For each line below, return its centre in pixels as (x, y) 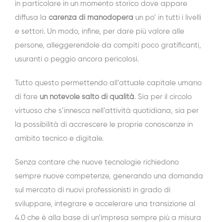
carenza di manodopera (91, 18)
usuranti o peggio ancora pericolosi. (77, 59)
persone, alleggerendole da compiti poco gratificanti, (108, 46)
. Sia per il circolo (163, 97)
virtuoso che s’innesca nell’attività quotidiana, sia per (107, 111)
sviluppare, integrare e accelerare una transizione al (105, 204)
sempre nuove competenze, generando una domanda (109, 176)
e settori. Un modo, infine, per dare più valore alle (100, 32)
